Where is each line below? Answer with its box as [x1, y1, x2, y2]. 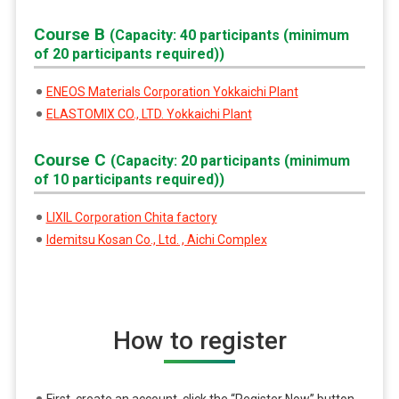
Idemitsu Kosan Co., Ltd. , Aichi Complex [45, 232, 267, 248]
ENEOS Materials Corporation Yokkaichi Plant [45, 84, 298, 99]
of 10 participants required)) [33, 171, 224, 189]
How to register [112, 326, 287, 356]
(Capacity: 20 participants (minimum [110, 152, 350, 170]
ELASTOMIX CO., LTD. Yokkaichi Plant [45, 106, 252, 121]
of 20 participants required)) [33, 45, 224, 62]
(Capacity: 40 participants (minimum [109, 26, 349, 44]
